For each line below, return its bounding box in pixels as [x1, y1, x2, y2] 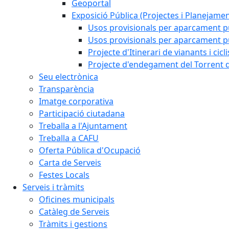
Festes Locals [39, 169, 89, 180]
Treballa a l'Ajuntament [39, 120, 127, 131]
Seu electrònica [39, 71, 98, 82]
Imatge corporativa [39, 95, 113, 107]
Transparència [39, 83, 94, 95]
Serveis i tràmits [22, 181, 84, 193]
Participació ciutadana [39, 107, 125, 119]
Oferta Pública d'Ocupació [39, 144, 141, 156]
